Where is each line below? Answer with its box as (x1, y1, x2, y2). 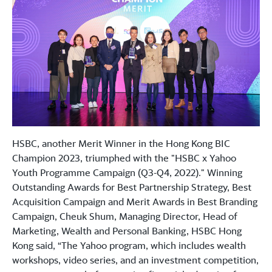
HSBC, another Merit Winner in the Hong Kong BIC (12, 137, 230, 150)
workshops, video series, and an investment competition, (12, 254, 259, 267)
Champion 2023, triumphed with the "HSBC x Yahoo (12, 152, 236, 165)
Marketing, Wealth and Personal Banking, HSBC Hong (12, 225, 242, 237)
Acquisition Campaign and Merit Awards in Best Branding (12, 195, 257, 208)
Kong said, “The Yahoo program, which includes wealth (12, 239, 246, 252)
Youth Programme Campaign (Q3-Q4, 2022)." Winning (12, 166, 242, 179)
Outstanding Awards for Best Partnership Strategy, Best (12, 181, 251, 194)
